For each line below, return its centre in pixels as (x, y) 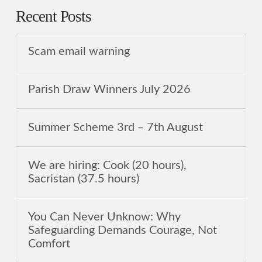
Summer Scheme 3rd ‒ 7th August (116, 127)
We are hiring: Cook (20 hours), (108, 165)
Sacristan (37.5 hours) (84, 179)
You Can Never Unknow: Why (105, 217)
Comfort (49, 244)
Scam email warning (79, 52)
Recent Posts (54, 17)
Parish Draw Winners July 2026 (110, 89)
